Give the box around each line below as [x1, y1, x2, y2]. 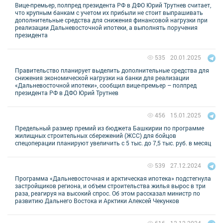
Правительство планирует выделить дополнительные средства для [15, 66, 209, 74]
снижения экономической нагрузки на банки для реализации [15, 73, 189, 82]
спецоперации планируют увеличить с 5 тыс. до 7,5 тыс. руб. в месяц [15, 138, 211, 147]
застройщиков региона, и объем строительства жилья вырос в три [15, 181, 206, 190]
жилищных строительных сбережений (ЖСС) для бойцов [15, 131, 176, 139]
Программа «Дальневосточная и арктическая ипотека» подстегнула [15, 174, 211, 182]
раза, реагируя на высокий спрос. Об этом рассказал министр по [15, 189, 200, 197]
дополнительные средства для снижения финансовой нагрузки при [15, 15, 208, 24]
